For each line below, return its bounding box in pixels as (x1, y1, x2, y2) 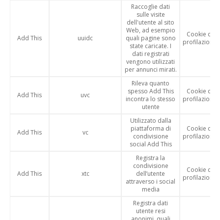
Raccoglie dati (131, 2, 170, 11)
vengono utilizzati (126, 57, 175, 66)
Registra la (136, 154, 165, 162)
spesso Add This (127, 87, 174, 95)
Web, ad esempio (126, 26, 175, 34)
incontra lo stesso (126, 95, 175, 103)
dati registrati (132, 50, 169, 58)
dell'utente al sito (127, 18, 174, 27)
